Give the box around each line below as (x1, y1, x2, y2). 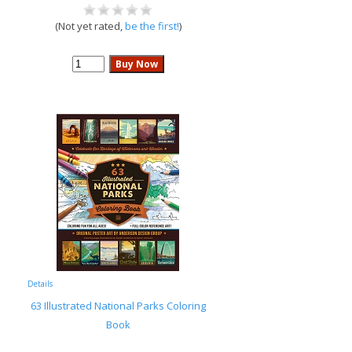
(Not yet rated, (54, 19, 125, 33)
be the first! (124, 19, 179, 33)
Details (27, 278, 53, 289)
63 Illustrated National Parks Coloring (30, 299, 206, 313)
